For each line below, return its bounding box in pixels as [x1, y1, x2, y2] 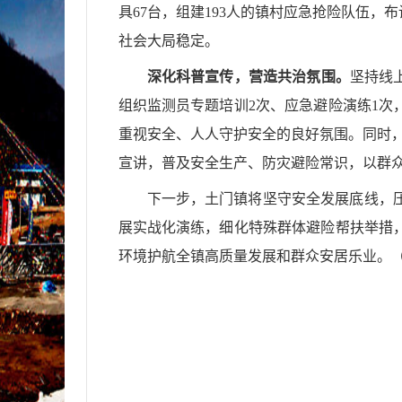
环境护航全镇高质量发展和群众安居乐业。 [118, 249, 391, 264]
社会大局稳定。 [118, 33, 219, 48]
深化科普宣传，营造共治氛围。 [146, 69, 350, 84]
